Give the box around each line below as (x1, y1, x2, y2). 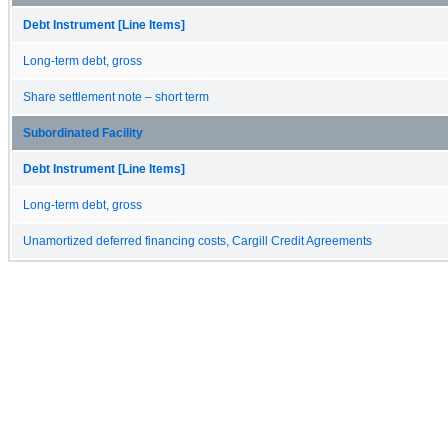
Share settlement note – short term (23, 90, 209, 103)
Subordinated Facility (23, 126, 143, 139)
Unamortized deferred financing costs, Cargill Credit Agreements (23, 234, 372, 247)
